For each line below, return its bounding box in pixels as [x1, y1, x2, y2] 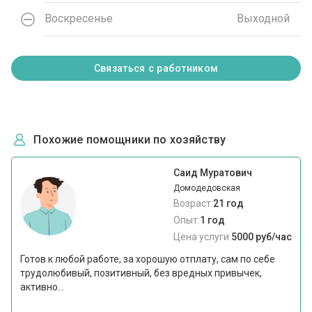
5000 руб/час [231, 231, 292, 242]
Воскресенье [45, 12, 114, 26]
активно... [20, 281, 65, 292]
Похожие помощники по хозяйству [33, 132, 226, 146]
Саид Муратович [173, 166, 252, 178]
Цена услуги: [173, 231, 231, 242]
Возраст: [173, 197, 213, 209]
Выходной [236, 12, 290, 26]
